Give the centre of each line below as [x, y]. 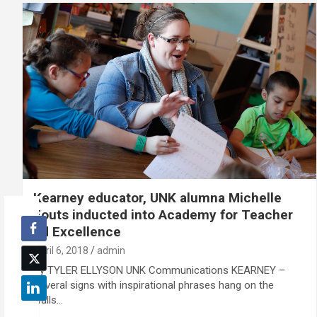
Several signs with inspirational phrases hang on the [154, 285]
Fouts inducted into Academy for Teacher [163, 214]
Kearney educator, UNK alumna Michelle [157, 197]
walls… [48, 300]
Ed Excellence [77, 231]
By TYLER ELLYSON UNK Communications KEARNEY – [159, 270]
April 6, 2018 [61, 250]
